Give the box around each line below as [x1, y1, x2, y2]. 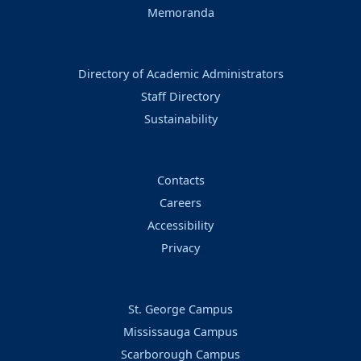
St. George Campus [128, 301, 233, 317]
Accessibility [147, 218, 214, 234]
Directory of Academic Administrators [77, 66, 284, 82]
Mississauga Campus [123, 324, 238, 340]
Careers [160, 195, 201, 211]
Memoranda [147, 5, 214, 21]
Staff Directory [141, 89, 220, 105]
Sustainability [143, 111, 218, 127]
